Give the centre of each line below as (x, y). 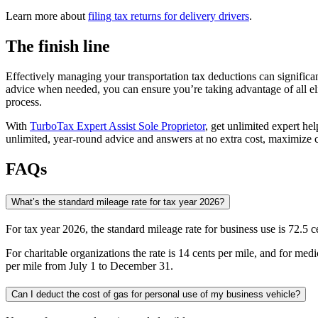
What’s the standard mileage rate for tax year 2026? (118, 202)
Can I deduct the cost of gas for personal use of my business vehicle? (156, 295)
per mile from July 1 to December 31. (89, 265)
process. (24, 102)
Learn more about (47, 16)
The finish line (58, 46)
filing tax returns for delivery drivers (169, 16)
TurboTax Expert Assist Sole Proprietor (117, 126)
